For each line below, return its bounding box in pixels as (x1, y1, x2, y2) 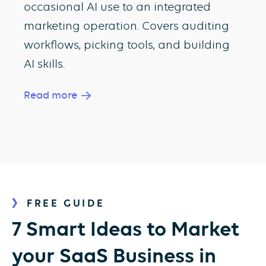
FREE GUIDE (27, 197, 105, 209)
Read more (24, 88, 80, 101)
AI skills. (24, 56, 65, 71)
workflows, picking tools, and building (24, 37, 230, 52)
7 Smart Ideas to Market (12, 216, 239, 240)
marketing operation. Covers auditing (24, 18, 229, 33)
